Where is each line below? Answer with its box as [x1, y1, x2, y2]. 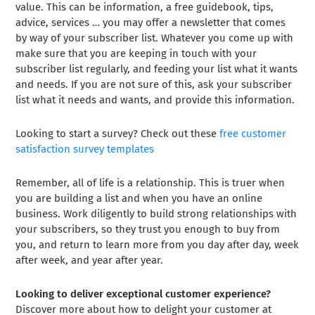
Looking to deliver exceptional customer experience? [15, 287, 271, 300]
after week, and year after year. [15, 253, 164, 266]
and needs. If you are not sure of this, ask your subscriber [15, 77, 292, 91]
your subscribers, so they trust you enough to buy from [15, 222, 281, 236]
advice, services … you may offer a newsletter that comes [15, 15, 286, 29]
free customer [219, 127, 287, 140]
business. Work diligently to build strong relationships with [15, 207, 297, 220]
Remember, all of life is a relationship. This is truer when [15, 176, 285, 189]
